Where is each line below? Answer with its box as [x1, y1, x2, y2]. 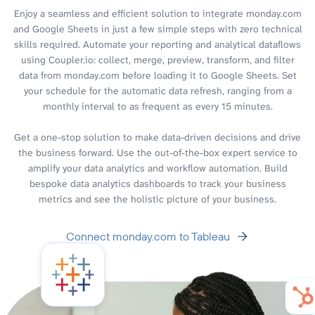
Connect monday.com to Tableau [65, 229, 230, 243]
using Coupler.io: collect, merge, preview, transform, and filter [20, 53, 295, 66]
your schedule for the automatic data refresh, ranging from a [23, 84, 292, 97]
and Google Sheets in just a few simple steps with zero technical [13, 22, 302, 35]
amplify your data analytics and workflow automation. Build [27, 161, 288, 174]
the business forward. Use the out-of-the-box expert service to [18, 146, 297, 159]
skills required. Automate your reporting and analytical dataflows [14, 37, 301, 51]
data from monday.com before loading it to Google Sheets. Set [18, 68, 297, 82]
